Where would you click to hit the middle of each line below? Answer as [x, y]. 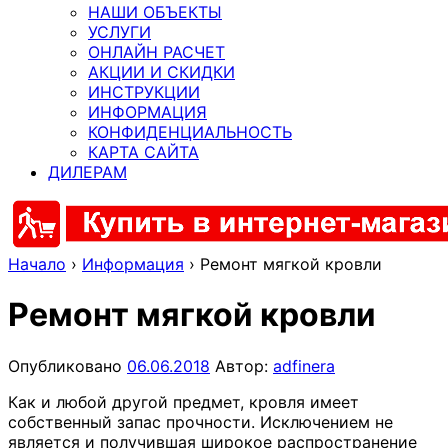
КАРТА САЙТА [143, 151]
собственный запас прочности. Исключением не [200, 421]
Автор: [241, 365]
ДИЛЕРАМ [87, 171]
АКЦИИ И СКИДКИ [161, 71]
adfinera [304, 365]
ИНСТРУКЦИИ [144, 91]
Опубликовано [67, 365]
